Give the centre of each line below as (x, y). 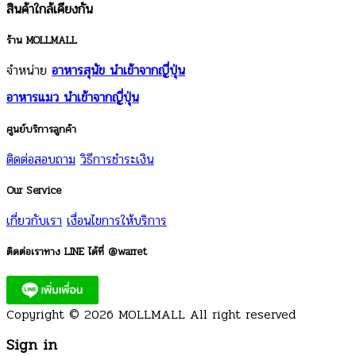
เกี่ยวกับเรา (34, 221)
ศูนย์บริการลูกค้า (41, 129)
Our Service (34, 190)
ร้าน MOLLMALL (42, 41)
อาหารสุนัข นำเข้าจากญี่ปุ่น (118, 71)
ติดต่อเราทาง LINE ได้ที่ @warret (77, 252)
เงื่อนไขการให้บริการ (117, 221)
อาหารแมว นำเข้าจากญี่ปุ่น (73, 98)
